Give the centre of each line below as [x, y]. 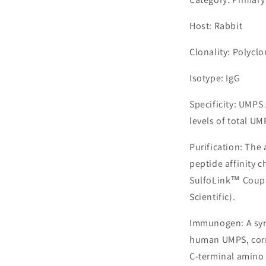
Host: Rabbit [216, 26]
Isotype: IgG [215, 78]
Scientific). [213, 197]
